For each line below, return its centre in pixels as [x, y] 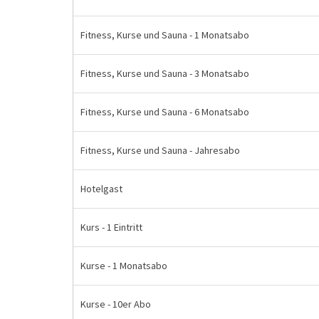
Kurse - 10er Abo [116, 304]
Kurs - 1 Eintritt [111, 227]
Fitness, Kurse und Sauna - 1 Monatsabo [165, 35]
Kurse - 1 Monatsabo [124, 266]
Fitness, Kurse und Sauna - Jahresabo [160, 150]
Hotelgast [101, 189]
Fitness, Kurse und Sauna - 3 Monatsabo [165, 73]
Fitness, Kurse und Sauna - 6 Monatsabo [165, 112]
